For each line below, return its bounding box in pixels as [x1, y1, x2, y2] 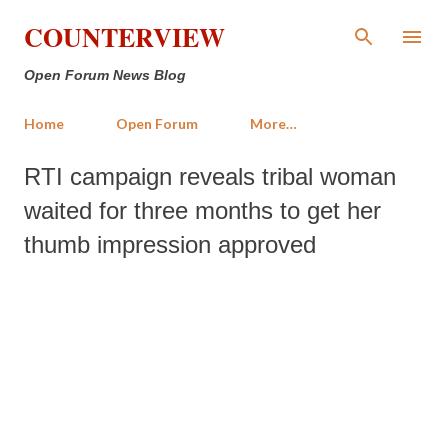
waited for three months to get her [24, 197, 381, 224]
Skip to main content [165, 15, 283, 34]
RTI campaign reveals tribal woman [24, 163, 396, 190]
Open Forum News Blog [24, 67, 186, 83]
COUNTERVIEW [24, 18, 225, 56]
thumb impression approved [24, 231, 316, 258]
